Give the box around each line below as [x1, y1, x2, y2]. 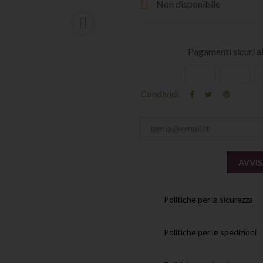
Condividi [140, 87, 179, 99]
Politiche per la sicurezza [164, 194, 253, 204]
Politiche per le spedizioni [164, 227, 257, 237]
